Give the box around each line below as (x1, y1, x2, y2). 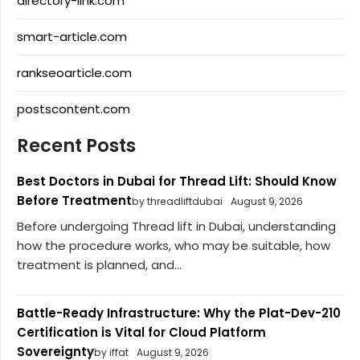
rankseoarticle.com (17, 64, 132, 82)
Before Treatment (17, 192, 132, 210)
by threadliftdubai (132, 194, 223, 209)
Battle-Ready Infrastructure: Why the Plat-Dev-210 (17, 304, 341, 321)
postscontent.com (17, 100, 130, 118)
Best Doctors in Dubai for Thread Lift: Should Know (17, 173, 337, 190)
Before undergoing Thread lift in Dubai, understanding (17, 217, 336, 235)
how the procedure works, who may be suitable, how (17, 236, 330, 254)
